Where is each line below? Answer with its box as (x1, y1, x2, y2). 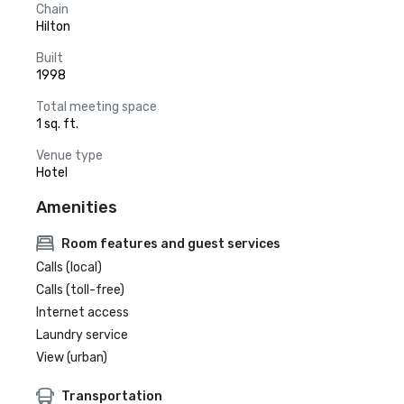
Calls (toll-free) (36, 282, 124, 298)
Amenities (36, 197, 117, 217)
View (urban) (36, 350, 107, 365)
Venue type (36, 148, 103, 163)
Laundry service (36, 327, 128, 343)
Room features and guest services (61, 235, 280, 252)
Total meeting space (36, 99, 157, 115)
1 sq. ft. (36, 116, 78, 132)
